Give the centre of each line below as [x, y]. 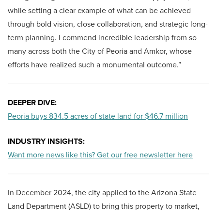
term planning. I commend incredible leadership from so [102, 38]
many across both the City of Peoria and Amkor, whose [100, 51]
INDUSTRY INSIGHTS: [46, 141]
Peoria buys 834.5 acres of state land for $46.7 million [98, 116]
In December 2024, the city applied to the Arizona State [102, 193]
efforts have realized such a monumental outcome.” [94, 65]
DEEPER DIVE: [32, 103]
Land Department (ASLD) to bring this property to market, [104, 206]
